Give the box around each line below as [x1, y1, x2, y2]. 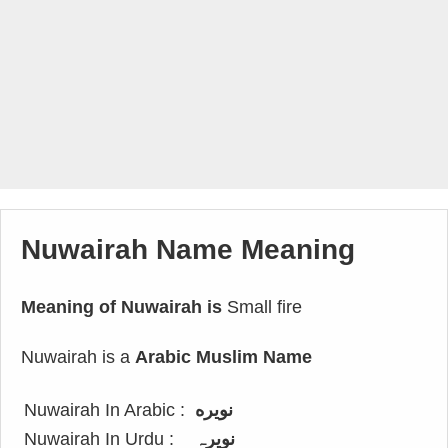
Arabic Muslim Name [135, 347, 312, 367]
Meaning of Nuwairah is [21, 297, 222, 317]
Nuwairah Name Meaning [21, 234, 355, 265]
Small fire [222, 297, 302, 317]
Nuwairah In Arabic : [24, 400, 185, 420]
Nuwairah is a [21, 347, 135, 367]
